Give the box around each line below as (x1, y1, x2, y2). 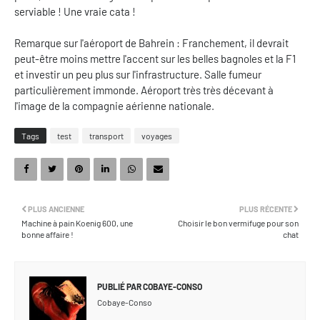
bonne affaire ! (21, 229, 74, 239)
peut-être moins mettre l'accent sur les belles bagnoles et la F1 (14, 51, 296, 65)
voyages (141, 130, 172, 141)
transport (89, 130, 124, 141)
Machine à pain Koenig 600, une (21, 217, 133, 228)
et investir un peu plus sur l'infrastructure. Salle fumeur (14, 67, 261, 81)
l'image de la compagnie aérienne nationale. (14, 99, 214, 112)
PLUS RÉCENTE (239, 204, 292, 214)
